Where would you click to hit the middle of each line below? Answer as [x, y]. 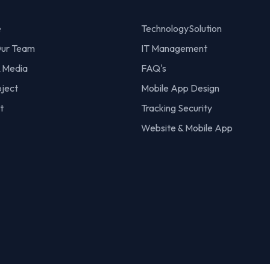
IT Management [174, 48]
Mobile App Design [180, 88]
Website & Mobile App [187, 127]
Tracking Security [177, 108]
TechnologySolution [181, 28]
